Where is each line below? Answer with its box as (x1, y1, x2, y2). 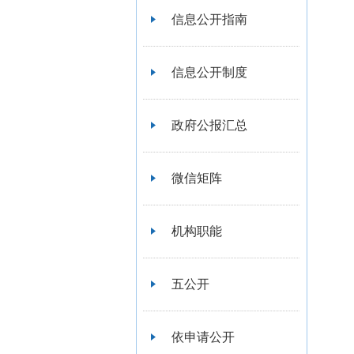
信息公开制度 (171, 66, 247, 79)
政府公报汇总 (171, 119, 247, 132)
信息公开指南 (171, 13, 247, 26)
